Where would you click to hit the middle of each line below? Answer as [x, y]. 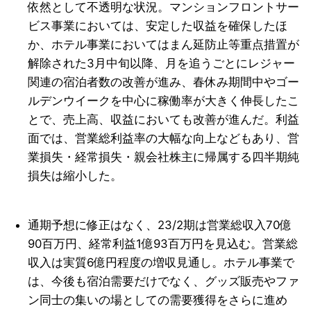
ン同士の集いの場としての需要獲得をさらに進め [158, 300]
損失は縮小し [64, 176]
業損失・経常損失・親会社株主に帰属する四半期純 [164, 157]
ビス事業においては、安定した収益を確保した [152, 26]
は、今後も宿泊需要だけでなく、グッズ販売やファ [164, 281]
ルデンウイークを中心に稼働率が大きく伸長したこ [164, 101]
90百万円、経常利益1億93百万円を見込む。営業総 [163, 244]
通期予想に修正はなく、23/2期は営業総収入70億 [160, 225]
